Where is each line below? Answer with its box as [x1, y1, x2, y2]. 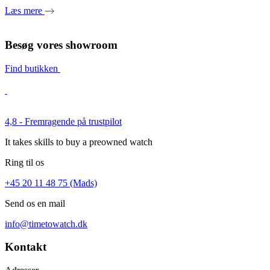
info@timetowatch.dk [5, 218, 87, 229]
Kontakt [5, 240, 46, 254]
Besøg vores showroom [5, 38, 118, 51]
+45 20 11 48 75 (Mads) [5, 177, 97, 188]
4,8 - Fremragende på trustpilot [5, 116, 122, 127]
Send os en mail [5, 198, 65, 209]
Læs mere [5, 5, 42, 16]
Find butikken [5, 63, 58, 74]
